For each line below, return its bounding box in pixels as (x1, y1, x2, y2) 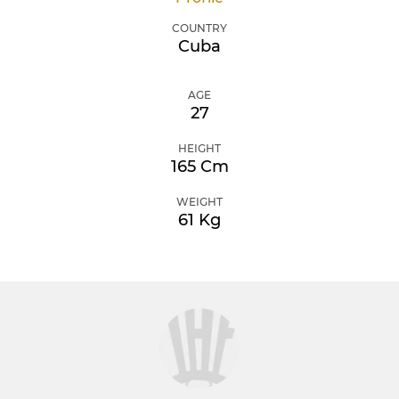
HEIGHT (178, 142, 221, 155)
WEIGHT (176, 195, 223, 208)
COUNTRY (172, 21, 227, 35)
